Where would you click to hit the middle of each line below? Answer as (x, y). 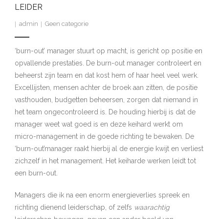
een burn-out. (36, 173)
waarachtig (152, 207)
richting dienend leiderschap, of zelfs (74, 207)
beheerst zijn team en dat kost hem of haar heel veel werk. (107, 75)
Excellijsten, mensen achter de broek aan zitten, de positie (106, 88)
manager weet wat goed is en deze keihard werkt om (99, 124)
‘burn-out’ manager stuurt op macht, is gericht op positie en (109, 51)
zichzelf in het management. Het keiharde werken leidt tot (105, 161)
